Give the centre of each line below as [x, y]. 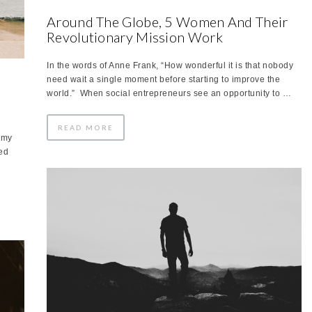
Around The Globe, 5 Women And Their [167, 21]
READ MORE [86, 127]
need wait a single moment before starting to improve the [163, 79]
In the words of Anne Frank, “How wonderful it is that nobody [170, 65]
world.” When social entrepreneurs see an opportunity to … [169, 93]
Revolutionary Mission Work [135, 37]
